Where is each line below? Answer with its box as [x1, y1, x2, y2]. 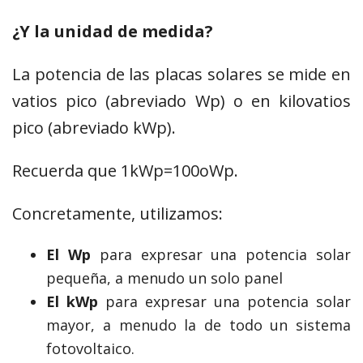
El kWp [46, 292, 99, 312]
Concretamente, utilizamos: [12, 203, 223, 225]
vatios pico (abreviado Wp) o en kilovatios [12, 90, 351, 113]
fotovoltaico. [46, 339, 135, 359]
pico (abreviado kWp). [12, 117, 176, 139]
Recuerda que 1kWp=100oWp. [12, 160, 238, 182]
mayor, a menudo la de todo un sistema [46, 315, 351, 335]
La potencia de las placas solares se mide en [12, 63, 351, 86]
